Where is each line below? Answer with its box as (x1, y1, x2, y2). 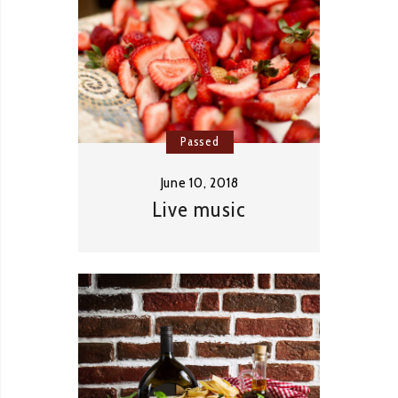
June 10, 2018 (159, 173, 239, 191)
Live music (152, 195, 246, 222)
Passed (180, 132, 219, 149)
